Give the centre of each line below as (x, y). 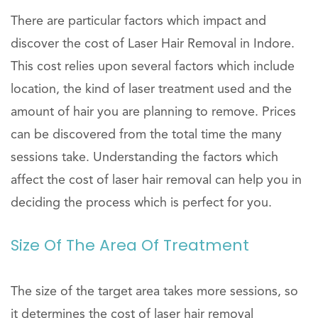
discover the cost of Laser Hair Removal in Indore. (153, 44)
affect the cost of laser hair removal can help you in (156, 180)
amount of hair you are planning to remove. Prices (153, 112)
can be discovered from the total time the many (146, 135)
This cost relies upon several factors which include (153, 67)
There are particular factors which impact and (138, 21)
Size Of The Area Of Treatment (130, 245)
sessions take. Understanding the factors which (144, 158)
